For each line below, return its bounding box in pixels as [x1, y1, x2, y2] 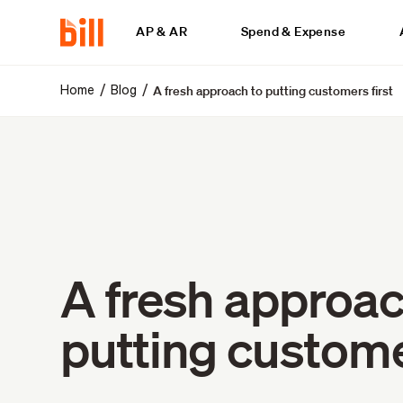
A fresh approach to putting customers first [153, 83, 394, 99]
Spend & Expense [241, 23, 346, 40]
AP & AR [136, 23, 188, 40]
